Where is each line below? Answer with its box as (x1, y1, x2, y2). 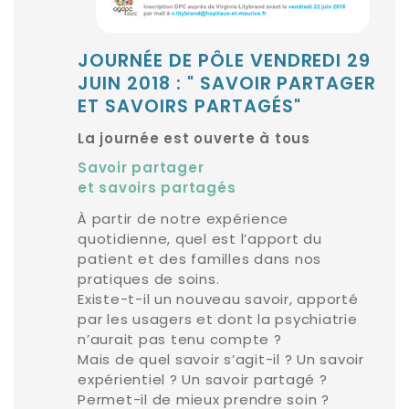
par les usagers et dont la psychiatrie (78, 309, 358, 330)
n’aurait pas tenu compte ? (78, 330, 282, 350)
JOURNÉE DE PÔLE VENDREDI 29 (78, 53, 372, 72)
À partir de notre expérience (78, 209, 288, 229)
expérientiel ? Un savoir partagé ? (78, 370, 328, 390)
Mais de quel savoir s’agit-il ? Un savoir (78, 350, 364, 370)
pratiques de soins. (78, 269, 220, 289)
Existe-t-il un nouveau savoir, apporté (78, 289, 359, 309)
